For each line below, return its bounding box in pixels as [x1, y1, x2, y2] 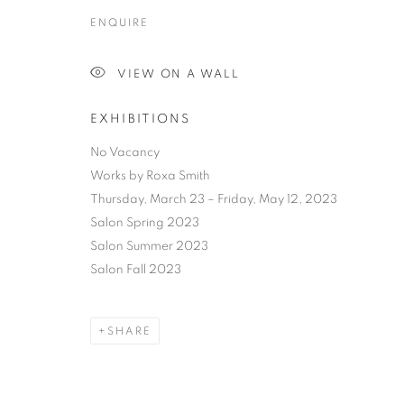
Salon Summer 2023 [90, 240, 208, 252]
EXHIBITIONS [90, 113, 190, 125]
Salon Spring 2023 [90, 216, 199, 229]
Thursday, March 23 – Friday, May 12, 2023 [90, 193, 337, 206]
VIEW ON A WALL [116, 68, 240, 80]
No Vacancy [90, 146, 160, 159]
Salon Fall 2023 [90, 263, 181, 276]
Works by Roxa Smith [90, 170, 210, 182]
